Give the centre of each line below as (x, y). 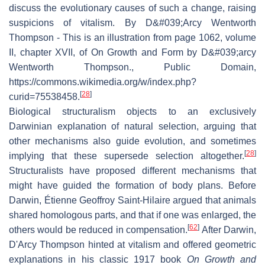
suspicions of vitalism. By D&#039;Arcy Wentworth (132, 22)
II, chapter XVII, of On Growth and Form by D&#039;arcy (132, 52)
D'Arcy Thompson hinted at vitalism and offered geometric (132, 244)
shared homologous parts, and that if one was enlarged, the (132, 215)
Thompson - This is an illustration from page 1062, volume (132, 37)
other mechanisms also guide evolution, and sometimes (132, 141)
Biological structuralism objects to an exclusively (132, 111)
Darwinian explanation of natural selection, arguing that (132, 126)
